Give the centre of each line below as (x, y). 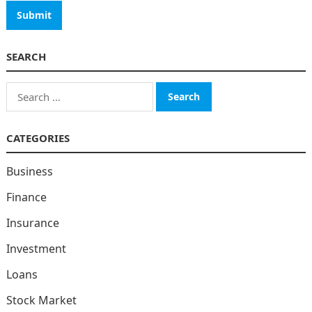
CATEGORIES (38, 138)
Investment (36, 249)
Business (29, 171)
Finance (26, 197)
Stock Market (41, 300)
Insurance (32, 223)
